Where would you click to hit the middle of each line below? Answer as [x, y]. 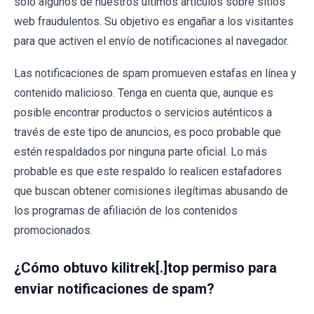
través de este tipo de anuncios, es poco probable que [148, 132]
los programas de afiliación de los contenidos [126, 210]
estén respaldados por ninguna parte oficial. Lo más [141, 151]
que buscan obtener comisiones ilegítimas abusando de [151, 191]
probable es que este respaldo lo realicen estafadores [148, 171]
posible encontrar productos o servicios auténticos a [143, 112]
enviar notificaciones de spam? [114, 288]
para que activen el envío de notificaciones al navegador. [151, 41]
